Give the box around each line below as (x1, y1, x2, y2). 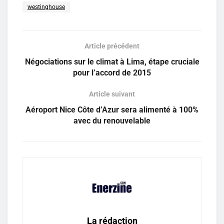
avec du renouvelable (73, 115, 150, 125)
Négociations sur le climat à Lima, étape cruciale (24, 56, 199, 66)
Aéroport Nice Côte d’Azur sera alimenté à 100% (25, 104, 198, 114)
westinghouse (27, 3, 65, 10)
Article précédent (84, 41, 139, 50)
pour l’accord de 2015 (73, 67, 151, 77)
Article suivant (89, 89, 135, 98)
